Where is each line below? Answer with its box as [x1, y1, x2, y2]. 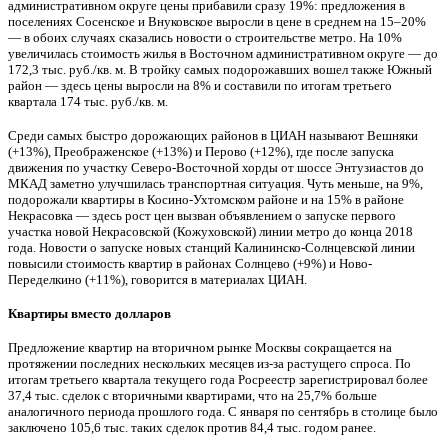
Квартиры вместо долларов [8, 305, 171, 321]
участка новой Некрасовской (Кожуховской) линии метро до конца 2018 [8, 223, 413, 239]
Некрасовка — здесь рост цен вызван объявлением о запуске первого [8, 207, 396, 223]
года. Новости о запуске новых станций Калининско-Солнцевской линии [8, 239, 415, 255]
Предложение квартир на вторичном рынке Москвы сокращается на [8, 339, 392, 355]
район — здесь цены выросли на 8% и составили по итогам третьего [8, 77, 392, 93]
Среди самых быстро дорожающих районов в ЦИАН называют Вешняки [8, 127, 418, 143]
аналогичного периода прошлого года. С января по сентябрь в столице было [8, 403, 438, 419]
